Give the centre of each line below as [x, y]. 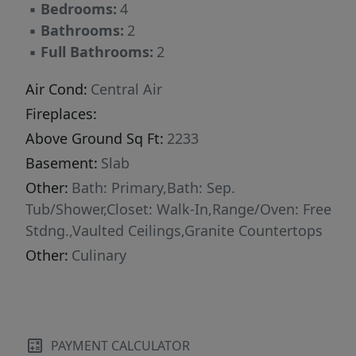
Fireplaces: [61, 114]
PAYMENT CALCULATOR [120, 346]
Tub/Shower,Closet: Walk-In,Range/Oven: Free [178, 209]
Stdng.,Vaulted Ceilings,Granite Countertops [174, 230]
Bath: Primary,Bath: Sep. [153, 188]
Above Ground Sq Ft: [95, 138]
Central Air [126, 89]
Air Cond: [56, 89]
